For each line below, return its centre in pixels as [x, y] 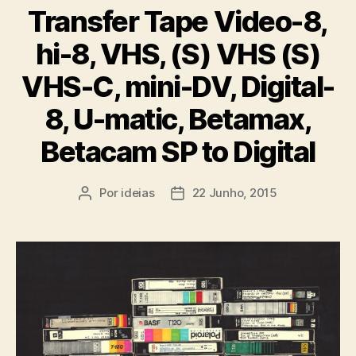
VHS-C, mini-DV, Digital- [178, 86]
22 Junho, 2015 [234, 192]
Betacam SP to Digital [178, 151]
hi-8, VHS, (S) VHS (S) [178, 54]
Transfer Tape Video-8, [178, 21]
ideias [138, 192]
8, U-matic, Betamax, [178, 119]
